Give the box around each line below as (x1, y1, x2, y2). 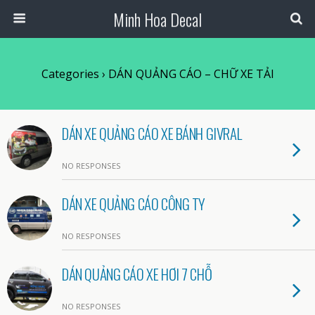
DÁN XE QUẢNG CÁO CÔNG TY (62, 193, 206, 214)
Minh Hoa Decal (113, 6, 202, 32)
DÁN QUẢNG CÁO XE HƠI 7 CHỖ (62, 263, 212, 285)
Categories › (41, 66, 105, 82)
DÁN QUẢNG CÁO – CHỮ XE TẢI (105, 66, 274, 82)
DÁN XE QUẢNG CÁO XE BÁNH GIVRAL (62, 122, 242, 144)
